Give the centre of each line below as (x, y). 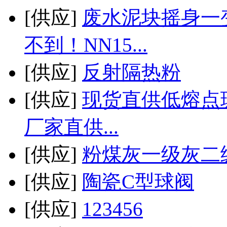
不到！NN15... (86, 45)
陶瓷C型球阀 (138, 182)
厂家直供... (71, 127)
